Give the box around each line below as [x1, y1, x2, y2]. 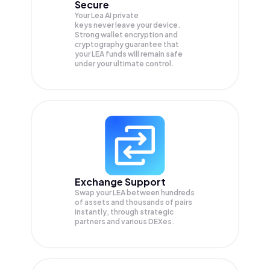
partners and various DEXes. [75, 217, 175, 227]
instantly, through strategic [75, 207, 174, 217]
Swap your [75, 188, 113, 198]
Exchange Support [75, 175, 166, 189]
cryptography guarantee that [75, 40, 179, 49]
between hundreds [127, 188, 195, 198]
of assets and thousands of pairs [75, 198, 192, 207]
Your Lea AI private [75, 11, 139, 20]
